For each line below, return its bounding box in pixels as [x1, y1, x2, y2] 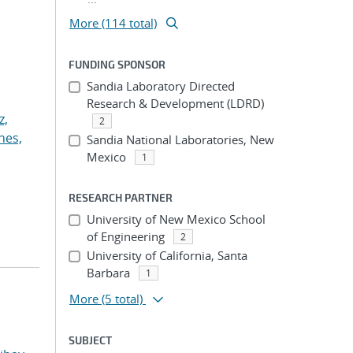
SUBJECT [69, 333, 112, 347]
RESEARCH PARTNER [69, 191, 173, 204]
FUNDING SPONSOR [69, 58, 165, 71]
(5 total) [102, 291, 143, 307]
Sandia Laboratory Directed [86, 78, 235, 94]
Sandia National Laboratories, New [86, 132, 274, 147]
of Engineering [86, 229, 165, 244]
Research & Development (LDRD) [86, 95, 264, 111]
